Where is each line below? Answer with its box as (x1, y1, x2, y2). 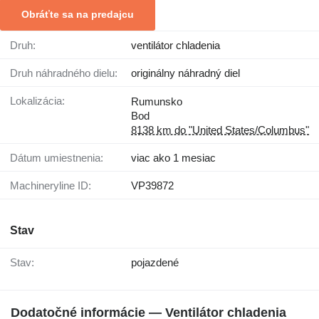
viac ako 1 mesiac (131, 152, 216, 164)
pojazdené (131, 256, 179, 269)
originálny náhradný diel (131, 67, 240, 80)
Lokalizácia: (16, 95, 65, 108)
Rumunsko (131, 95, 182, 108)
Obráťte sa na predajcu (21, 9, 134, 21)
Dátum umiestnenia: (18, 152, 103, 164)
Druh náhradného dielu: (18, 67, 117, 80)
